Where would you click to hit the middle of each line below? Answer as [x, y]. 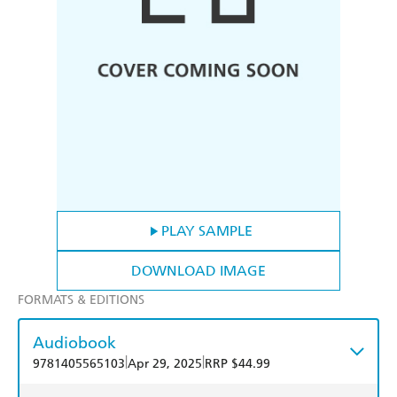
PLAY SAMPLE [206, 231]
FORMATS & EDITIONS [81, 300]
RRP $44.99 [237, 364]
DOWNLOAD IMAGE [198, 271]
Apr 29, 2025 [165, 364]
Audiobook [74, 343]
